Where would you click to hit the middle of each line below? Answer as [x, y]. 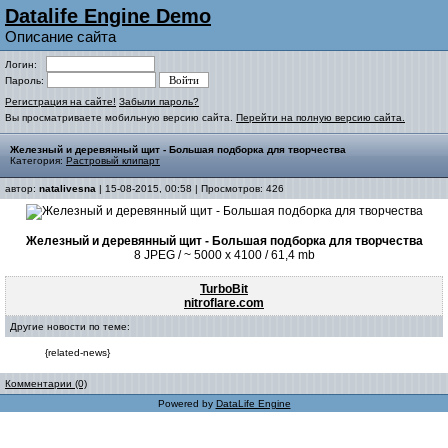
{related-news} [77, 352]
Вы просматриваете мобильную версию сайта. [120, 117]
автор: [22, 188]
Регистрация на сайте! [60, 101]
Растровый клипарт [113, 160]
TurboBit [224, 289]
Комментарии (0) [46, 383]
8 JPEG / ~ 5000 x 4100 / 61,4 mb [224, 255]
